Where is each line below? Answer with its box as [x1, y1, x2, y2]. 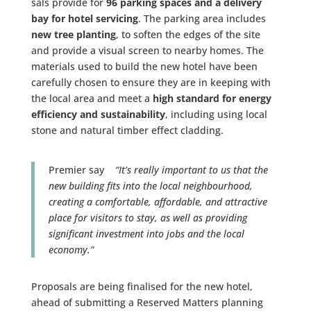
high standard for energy [152, 92, 271, 105]
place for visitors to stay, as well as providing [48, 211, 247, 224]
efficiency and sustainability [31, 108, 165, 121]
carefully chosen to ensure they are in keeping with [31, 76, 271, 89]
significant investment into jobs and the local [48, 227, 244, 240]
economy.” [48, 243, 94, 256]
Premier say [48, 163, 115, 176]
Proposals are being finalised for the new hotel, [31, 280, 253, 293]
